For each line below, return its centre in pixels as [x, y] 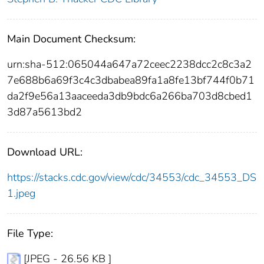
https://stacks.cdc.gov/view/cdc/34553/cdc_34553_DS [132, 177]
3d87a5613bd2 [44, 112]
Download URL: [45, 152]
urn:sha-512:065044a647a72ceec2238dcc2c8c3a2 [129, 64]
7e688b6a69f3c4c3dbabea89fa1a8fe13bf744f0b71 [131, 80]
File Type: [30, 233]
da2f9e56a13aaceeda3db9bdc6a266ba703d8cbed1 [130, 96]
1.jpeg [21, 193]
